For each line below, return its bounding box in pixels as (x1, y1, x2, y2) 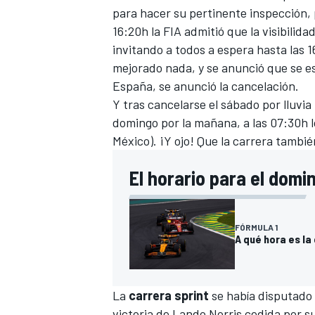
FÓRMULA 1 (235, 222, 278, 233)
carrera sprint (126, 288, 209, 304)
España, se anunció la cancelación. (112, 78, 299, 94)
